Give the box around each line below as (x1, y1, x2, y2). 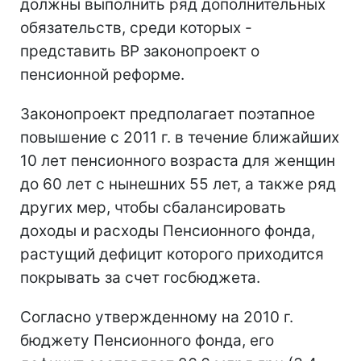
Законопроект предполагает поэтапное (20, 104, 315, 123)
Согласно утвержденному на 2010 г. (20, 307, 293, 326)
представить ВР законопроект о (20, 41, 259, 60)
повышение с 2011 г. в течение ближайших (20, 127, 339, 147)
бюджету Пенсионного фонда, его (20, 330, 274, 350)
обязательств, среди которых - (20, 18, 252, 37)
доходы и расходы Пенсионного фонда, (20, 221, 315, 240)
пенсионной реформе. (20, 64, 185, 84)
